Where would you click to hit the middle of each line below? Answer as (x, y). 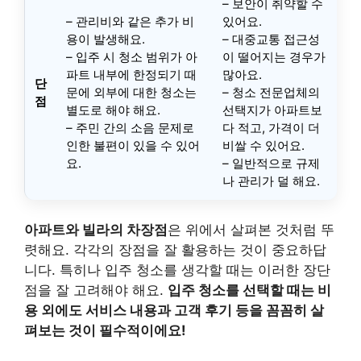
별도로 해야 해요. (113, 110)
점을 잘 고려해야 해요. (96, 290)
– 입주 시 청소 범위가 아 (132, 56)
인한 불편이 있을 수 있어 (133, 145)
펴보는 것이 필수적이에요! (105, 331)
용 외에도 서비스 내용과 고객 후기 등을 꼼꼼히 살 (174, 311)
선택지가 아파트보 (272, 110)
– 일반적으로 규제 (271, 163)
